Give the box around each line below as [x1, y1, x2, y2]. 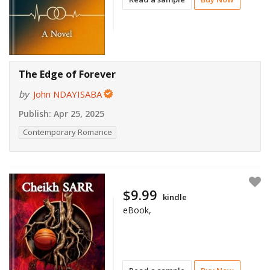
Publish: [19, 108, 51, 120]
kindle [163, 191, 187, 202]
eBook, [123, 204, 152, 216]
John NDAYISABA [33, 88, 102, 101]
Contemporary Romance [23, 127, 112, 138]
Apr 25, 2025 [51, 108, 104, 120]
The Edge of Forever [19, 67, 116, 81]
